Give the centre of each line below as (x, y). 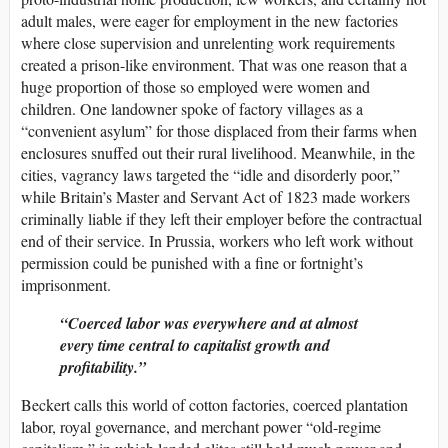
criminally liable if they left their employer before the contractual (221, 218)
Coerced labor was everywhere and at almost (213, 322)
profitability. (99, 366)
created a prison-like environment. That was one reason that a (214, 64)
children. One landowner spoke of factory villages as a (192, 108)
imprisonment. (66, 284)
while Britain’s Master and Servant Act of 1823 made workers (215, 196)
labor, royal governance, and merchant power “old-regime (201, 426)
